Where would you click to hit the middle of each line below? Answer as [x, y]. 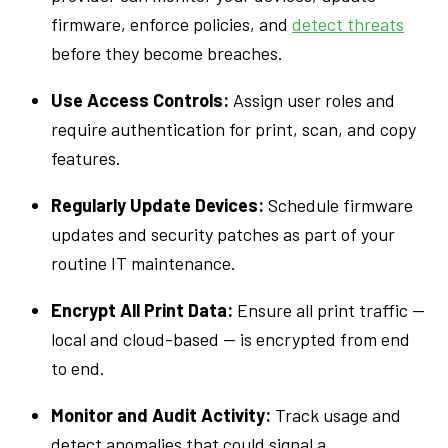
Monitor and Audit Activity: [161, 414]
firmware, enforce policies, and [172, 23]
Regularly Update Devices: [158, 204]
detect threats [348, 23]
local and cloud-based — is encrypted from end [231, 338]
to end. [78, 367]
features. [86, 157]
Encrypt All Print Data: [142, 309]
